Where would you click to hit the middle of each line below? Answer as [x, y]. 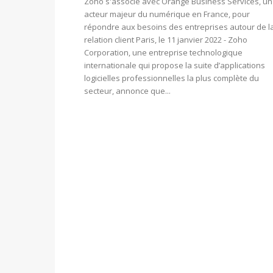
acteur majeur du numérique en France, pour [167, 14]
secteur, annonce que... [127, 91]
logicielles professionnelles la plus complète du [172, 78]
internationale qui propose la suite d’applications [175, 66]
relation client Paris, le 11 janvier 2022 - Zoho [166, 40]
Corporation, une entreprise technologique [163, 53]
